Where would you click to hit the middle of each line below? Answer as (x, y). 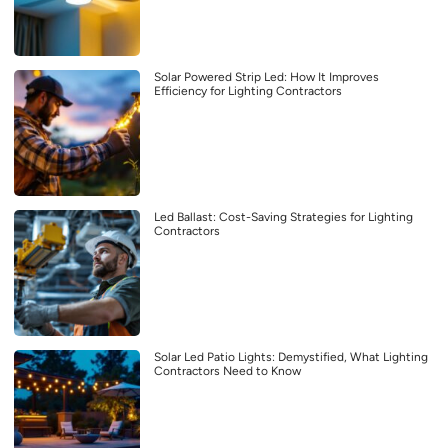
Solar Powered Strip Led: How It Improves (266, 76)
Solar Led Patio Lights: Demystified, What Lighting (291, 356)
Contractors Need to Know (227, 370)
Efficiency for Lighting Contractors (248, 90)
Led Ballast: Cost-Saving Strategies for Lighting (283, 216)
